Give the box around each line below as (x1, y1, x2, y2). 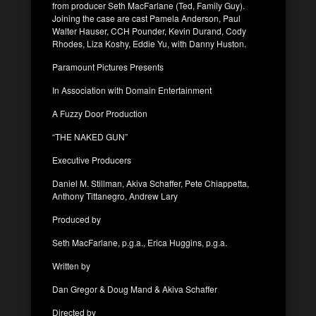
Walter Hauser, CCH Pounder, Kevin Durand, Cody (52, 24, 246, 37)
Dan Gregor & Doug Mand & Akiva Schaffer (52, 282, 217, 295)
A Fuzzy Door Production (52, 107, 147, 119)
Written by (52, 259, 90, 272)
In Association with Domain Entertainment (52, 83, 212, 96)
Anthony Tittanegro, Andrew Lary (52, 189, 178, 202)
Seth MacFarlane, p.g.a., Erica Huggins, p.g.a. (52, 236, 227, 248)
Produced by (52, 212, 101, 225)
